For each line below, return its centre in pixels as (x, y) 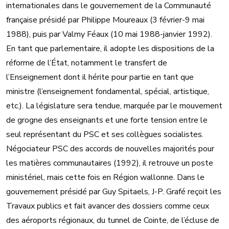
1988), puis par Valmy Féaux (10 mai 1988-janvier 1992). (109, 35)
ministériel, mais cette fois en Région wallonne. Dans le (105, 178)
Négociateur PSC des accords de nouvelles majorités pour (110, 149)
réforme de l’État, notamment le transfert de (87, 63)
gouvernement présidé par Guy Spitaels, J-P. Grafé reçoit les (114, 192)
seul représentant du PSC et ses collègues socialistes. (105, 135)
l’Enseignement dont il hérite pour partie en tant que (100, 77)
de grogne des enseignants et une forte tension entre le (107, 120)
